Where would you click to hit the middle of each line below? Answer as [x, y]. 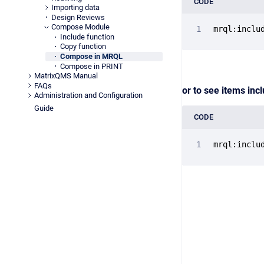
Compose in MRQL [92, 56]
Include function [88, 37]
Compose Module [81, 27]
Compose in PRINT [92, 66]
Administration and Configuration [88, 95]
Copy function [83, 47]
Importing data [76, 8]
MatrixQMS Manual [66, 76]
